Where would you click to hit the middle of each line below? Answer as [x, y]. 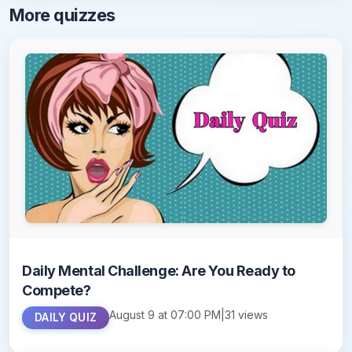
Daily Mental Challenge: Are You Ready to [159, 271]
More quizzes [62, 15]
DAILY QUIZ [66, 318]
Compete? [57, 291]
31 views [247, 315]
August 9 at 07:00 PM [165, 315]
